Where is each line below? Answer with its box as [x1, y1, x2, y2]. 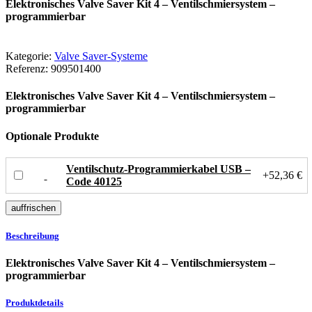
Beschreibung [6, 230, 59, 241]
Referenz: [6, 62, 48, 75]
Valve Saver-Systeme [54, 49, 148, 62]
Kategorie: [6, 49, 52, 62]
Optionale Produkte [6, 130, 99, 142]
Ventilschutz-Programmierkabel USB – [66, 162, 251, 175]
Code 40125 [66, 175, 122, 187]
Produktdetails [6, 297, 63, 309]
